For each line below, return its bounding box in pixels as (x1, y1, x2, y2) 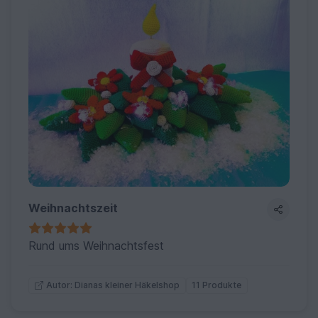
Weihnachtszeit (28, 200, 118, 215)
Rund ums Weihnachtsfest (28, 238, 164, 253)
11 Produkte (192, 279, 242, 290)
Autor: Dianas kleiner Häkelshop (45, 280, 180, 291)
